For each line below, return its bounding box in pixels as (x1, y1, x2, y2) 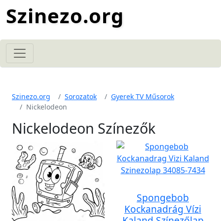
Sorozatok (65, 92, 97, 101)
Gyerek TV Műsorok (111, 92, 174, 101)
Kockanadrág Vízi (124, 202, 201, 216)
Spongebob (137, 191, 189, 204)
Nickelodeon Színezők (12, 118, 155, 138)
